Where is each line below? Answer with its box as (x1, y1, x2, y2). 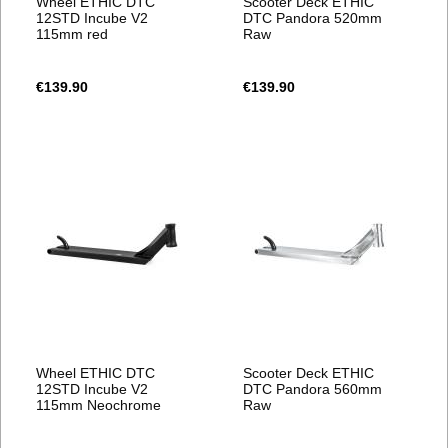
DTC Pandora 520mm (243, 9, 383, 26)
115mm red (36, 25, 108, 42)
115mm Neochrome (36, 396, 161, 413)
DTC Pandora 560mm (243, 380, 383, 397)
